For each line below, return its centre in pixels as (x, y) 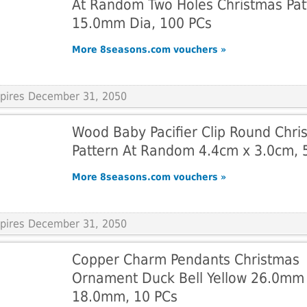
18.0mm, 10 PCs (124, 296)
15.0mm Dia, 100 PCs (142, 23)
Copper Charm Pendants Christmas (185, 259)
